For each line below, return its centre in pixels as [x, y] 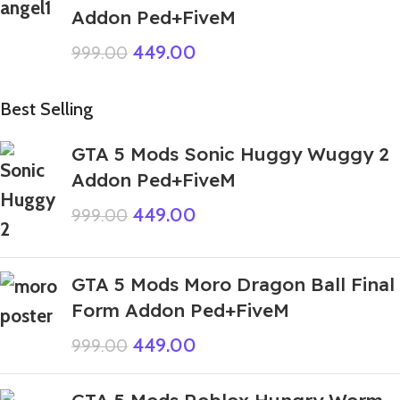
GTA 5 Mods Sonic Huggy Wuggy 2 [230, 154]
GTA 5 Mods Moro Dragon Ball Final [233, 284]
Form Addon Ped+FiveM [180, 310]
